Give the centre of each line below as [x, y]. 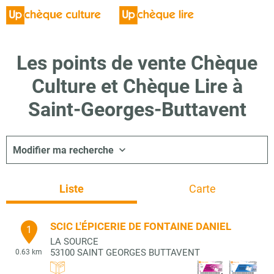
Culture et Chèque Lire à [137, 86]
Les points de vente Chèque [137, 63]
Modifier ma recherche [63, 150]
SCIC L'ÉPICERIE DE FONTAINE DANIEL [141, 226]
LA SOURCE [74, 242]
